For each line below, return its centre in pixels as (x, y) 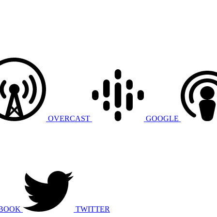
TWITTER (93, 209)
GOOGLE (162, 118)
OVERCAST (69, 118)
